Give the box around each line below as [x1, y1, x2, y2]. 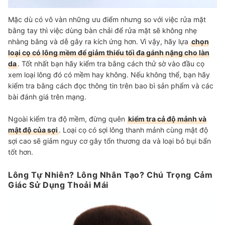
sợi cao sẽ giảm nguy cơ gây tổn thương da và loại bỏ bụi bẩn [8, 137, 211, 146]
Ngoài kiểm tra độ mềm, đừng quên [8, 115, 127, 124]
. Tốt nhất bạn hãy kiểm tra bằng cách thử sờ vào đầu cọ [18, 59, 204, 68]
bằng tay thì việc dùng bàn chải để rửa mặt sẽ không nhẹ [8, 26, 197, 35]
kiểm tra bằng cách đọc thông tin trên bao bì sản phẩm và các [8, 81, 213, 90]
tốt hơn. [8, 148, 35, 157]
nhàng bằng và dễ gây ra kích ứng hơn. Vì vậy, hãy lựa [8, 37, 190, 46]
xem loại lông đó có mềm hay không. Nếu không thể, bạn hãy [8, 70, 210, 79]
